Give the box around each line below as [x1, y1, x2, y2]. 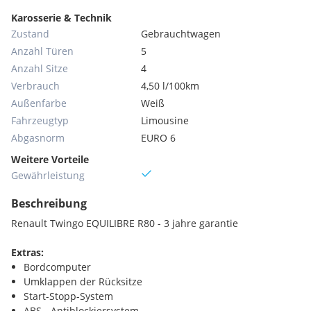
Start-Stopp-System [24, 289, 113, 303]
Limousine [141, 114, 190, 127]
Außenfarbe [11, 96, 67, 110]
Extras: [11, 246, 44, 259]
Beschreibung [11, 196, 87, 211]
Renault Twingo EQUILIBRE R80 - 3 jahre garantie [11, 217, 238, 230]
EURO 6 [141, 131, 176, 144]
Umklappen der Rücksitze [24, 275, 142, 288]
